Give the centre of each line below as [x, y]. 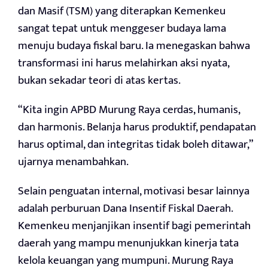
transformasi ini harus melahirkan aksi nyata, [124, 63]
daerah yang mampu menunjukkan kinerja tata [128, 243]
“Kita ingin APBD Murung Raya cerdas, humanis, [129, 110]
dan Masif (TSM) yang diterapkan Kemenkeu [122, 11]
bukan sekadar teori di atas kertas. [99, 81]
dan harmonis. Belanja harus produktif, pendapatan [137, 127]
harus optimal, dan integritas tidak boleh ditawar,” [135, 145]
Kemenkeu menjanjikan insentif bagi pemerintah [134, 226]
